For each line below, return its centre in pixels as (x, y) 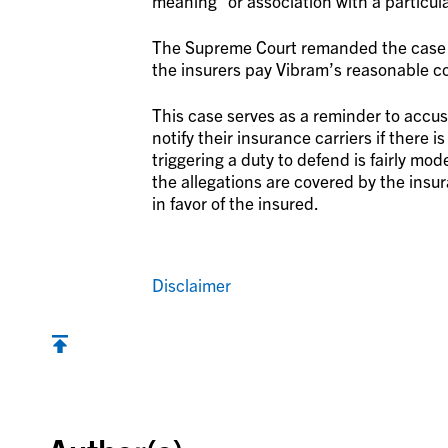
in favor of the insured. (235, 203)
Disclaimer (191, 285)
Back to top (90, 370)
